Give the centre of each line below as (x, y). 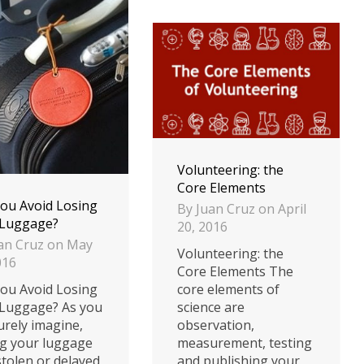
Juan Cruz (225, 208)
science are (211, 307)
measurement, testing (245, 342)
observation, (216, 325)
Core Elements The (235, 271)
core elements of (228, 289)
